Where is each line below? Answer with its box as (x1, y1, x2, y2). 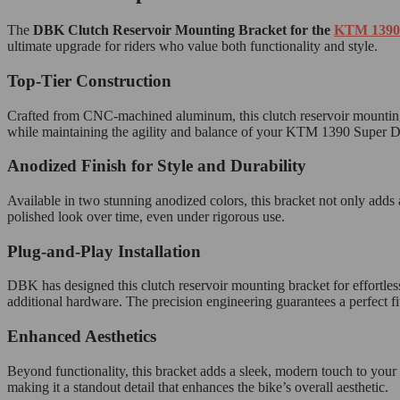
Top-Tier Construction (7, 71, 171, 90)
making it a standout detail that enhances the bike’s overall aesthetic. (7, 379, 388, 395)
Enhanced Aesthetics (7, 327, 156, 346)
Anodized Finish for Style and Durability (7, 156, 306, 176)
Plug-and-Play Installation (7, 241, 201, 261)
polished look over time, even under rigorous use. (7, 208, 285, 224)
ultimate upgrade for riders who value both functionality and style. (7, 38, 378, 54)
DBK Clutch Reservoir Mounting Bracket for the (33, 22, 334, 38)
